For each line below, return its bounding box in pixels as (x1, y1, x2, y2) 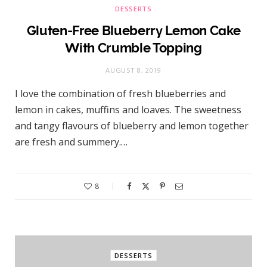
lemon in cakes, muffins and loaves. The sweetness (15, 103, 241, 117)
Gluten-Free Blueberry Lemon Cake (26, 23, 241, 39)
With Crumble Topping (65, 40, 202, 56)
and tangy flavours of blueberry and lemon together (15, 119, 249, 133)
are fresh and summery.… (15, 135, 128, 149)
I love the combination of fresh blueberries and (15, 87, 226, 101)
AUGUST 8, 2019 (105, 66, 162, 75)
